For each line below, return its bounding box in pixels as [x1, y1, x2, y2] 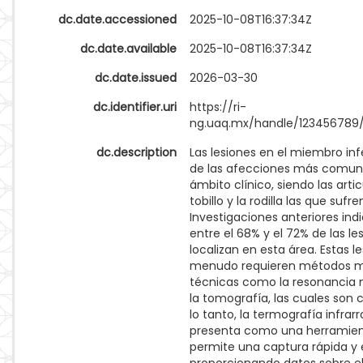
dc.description [96, 144, 177, 160]
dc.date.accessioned [58, 11, 177, 28]
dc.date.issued [95, 70, 177, 86]
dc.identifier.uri [93, 99, 177, 115]
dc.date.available [80, 41, 177, 57]
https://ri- [190, 99, 246, 115]
